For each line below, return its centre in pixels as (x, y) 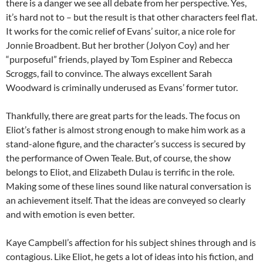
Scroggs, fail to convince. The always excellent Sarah (109, 73)
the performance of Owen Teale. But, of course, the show (118, 158)
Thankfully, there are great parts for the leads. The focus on (123, 116)
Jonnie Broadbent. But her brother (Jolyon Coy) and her (118, 45)
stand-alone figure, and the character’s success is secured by (126, 144)
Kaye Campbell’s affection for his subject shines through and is (131, 242)
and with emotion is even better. (70, 214)
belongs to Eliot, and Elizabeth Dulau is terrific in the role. (120, 172)
